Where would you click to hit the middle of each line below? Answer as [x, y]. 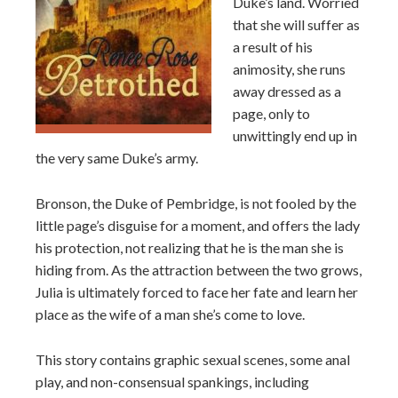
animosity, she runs [289, 69]
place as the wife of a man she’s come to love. [170, 314]
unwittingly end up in [295, 135]
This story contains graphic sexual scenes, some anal [193, 359]
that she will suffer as [296, 24]
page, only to [271, 113]
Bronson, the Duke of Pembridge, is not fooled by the [196, 203]
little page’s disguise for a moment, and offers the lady [198, 225]
